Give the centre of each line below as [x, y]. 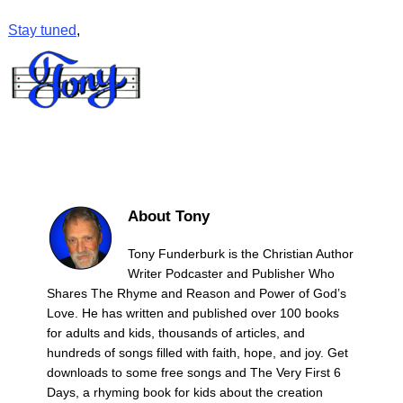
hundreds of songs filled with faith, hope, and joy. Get [198, 352]
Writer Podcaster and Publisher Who [231, 273]
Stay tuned [42, 30]
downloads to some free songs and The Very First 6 [194, 372]
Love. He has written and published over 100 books [193, 313]
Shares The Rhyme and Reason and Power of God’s [197, 293]
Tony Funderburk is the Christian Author [240, 253]
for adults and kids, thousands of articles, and [176, 332]
